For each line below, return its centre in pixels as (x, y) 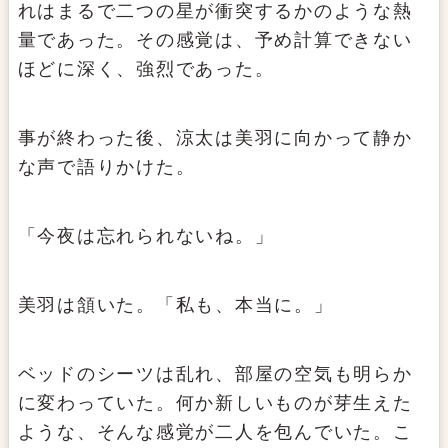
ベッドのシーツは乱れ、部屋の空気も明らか (215, 374)
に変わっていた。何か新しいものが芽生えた (215, 403)
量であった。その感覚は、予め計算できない (215, 40)
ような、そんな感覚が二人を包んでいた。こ (215, 432)
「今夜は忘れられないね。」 (146, 236)
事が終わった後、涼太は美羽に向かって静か (215, 138)
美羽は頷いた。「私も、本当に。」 (175, 305)
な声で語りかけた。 (106, 167)
